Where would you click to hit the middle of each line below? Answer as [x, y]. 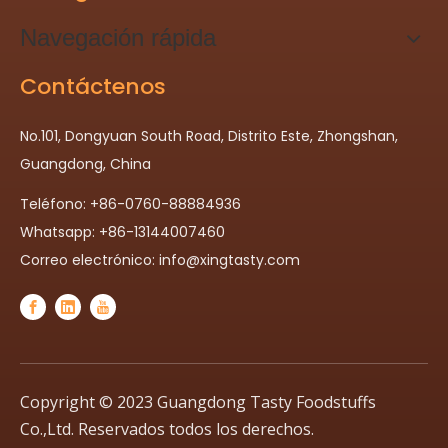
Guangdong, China [85, 164]
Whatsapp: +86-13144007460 [122, 232]
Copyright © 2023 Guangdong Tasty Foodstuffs [198, 402]
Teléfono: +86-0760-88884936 [130, 204]
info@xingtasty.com [229, 260]
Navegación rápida [118, 38]
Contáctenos [93, 87]
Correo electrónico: [89, 260]
